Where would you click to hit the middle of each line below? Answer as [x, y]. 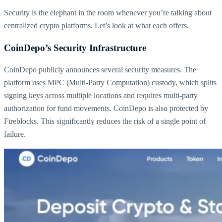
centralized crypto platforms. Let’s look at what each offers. [96, 25]
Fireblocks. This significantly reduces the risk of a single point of [105, 121]
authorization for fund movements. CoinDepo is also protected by [106, 109]
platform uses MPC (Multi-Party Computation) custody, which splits [110, 83]
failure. [15, 134]
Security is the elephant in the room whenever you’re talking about [108, 12]
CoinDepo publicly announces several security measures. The [100, 70]
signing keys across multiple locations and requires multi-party [101, 96]
